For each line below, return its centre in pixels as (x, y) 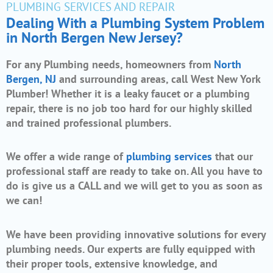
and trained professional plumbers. (90, 122)
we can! (24, 200)
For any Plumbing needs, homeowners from (110, 64)
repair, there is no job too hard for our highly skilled (129, 108)
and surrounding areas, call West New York (158, 79)
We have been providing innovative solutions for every (136, 234)
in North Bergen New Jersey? (94, 37)
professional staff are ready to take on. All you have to (134, 171)
